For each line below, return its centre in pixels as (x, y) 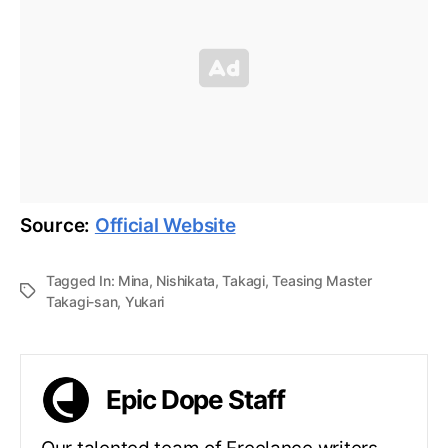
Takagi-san (82, 301)
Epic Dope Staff (195, 399)
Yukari (144, 301)
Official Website (165, 225)
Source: (57, 225)
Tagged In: (82, 280)
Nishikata (185, 280)
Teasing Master (322, 280)
